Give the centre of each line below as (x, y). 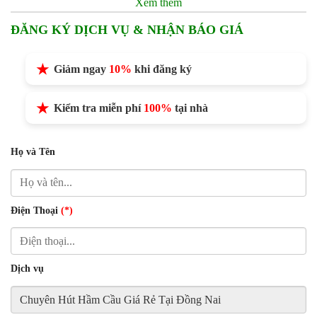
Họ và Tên (33, 152)
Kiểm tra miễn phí (98, 108)
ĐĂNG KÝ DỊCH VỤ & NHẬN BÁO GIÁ (127, 30)
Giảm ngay (81, 69)
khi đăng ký (161, 69)
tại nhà (190, 108)
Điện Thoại (36, 210)
